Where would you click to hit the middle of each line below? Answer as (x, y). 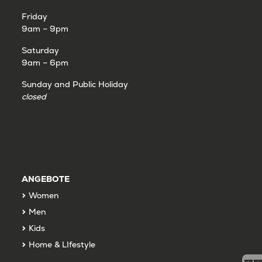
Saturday (40, 50)
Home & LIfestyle (62, 244)
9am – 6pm (45, 62)
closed (34, 96)
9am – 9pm (45, 28)
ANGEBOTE (45, 179)
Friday (34, 16)
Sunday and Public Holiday (75, 84)
